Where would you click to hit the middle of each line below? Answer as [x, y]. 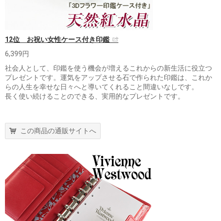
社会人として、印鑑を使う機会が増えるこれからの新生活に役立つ [109, 68]
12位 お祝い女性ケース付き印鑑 [57, 39]
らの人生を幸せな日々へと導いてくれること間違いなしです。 [102, 87]
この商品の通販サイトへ [58, 130]
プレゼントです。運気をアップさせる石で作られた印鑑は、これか [109, 77]
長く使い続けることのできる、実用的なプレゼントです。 [95, 96]
